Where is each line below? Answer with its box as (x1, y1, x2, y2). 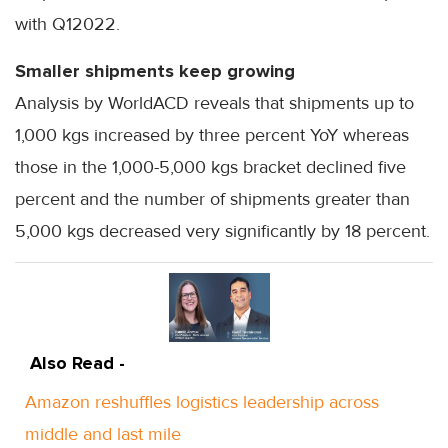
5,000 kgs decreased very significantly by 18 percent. (15, 220, 430, 243)
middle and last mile (25, 423, 181, 446)
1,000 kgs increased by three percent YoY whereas (15, 124, 409, 147)
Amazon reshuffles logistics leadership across (25, 391, 379, 414)
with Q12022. (15, 13, 120, 36)
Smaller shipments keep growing (15, 60, 295, 83)
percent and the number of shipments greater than (15, 188, 410, 211)
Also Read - (30, 352, 125, 375)
